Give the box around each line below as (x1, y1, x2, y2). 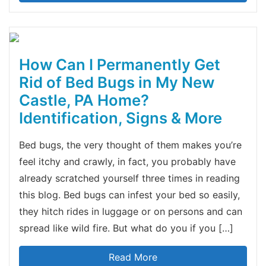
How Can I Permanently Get (19, 55, 220, 74)
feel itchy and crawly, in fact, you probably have (19, 155, 236, 167)
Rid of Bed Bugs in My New (19, 72, 214, 91)
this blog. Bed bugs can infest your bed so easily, (19, 188, 240, 201)
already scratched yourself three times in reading (19, 172, 240, 184)
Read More (109, 251, 157, 263)
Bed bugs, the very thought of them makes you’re (19, 138, 242, 151)
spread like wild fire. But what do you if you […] (19, 221, 233, 234)
